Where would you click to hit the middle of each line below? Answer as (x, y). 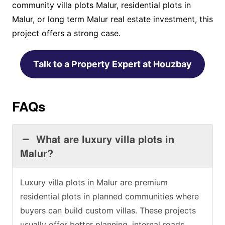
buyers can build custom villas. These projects (108, 211)
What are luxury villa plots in (105, 139)
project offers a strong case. (66, 33)
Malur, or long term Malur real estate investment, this (112, 19)
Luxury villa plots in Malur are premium (94, 183)
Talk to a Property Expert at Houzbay (112, 64)
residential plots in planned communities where (109, 197)
